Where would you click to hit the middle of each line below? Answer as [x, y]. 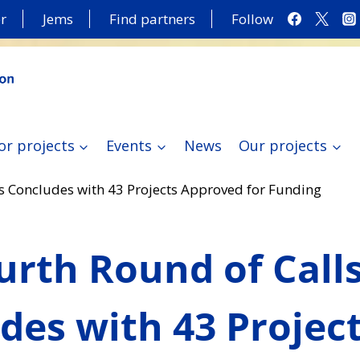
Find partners [152, 19]
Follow [252, 19]
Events [129, 146]
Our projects [283, 146]
